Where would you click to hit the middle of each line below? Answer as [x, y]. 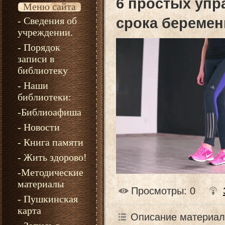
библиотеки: [44, 97]
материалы [41, 184]
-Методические [50, 172]
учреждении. [45, 32]
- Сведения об [47, 21]
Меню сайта [49, 7]
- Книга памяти [50, 142]
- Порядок [39, 47]
